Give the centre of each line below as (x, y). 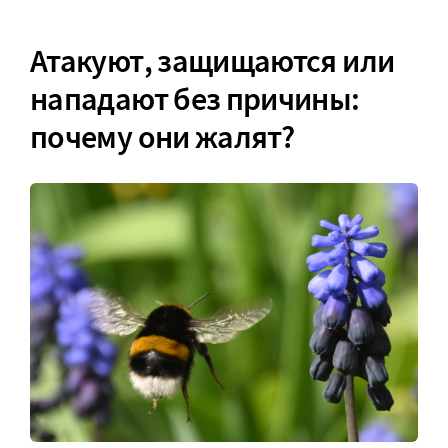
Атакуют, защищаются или (212, 61)
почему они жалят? (162, 137)
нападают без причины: (195, 99)
